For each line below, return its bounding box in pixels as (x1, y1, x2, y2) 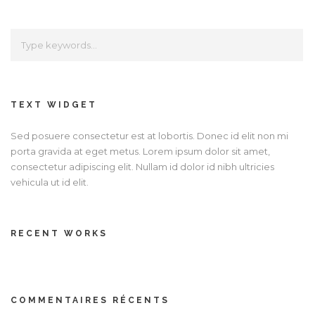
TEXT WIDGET (11, 99, 97, 110)
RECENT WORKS (11, 228, 108, 238)
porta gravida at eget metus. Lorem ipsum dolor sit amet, (11, 145, 270, 157)
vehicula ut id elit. (11, 176, 89, 188)
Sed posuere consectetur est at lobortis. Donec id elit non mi (11, 129, 288, 141)
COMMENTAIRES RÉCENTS (11, 295, 169, 305)
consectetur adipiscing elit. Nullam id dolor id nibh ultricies (11, 160, 274, 172)
